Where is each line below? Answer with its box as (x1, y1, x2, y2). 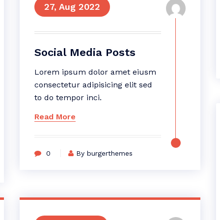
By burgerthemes (76, 149, 133, 157)
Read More (34, 112, 76, 121)
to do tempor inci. (34, 93, 102, 102)
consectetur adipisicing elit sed (34, 80, 152, 89)
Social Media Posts (34, 46, 136, 58)
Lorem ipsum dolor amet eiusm (34, 67, 156, 77)
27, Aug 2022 (44, 1, 100, 12)
